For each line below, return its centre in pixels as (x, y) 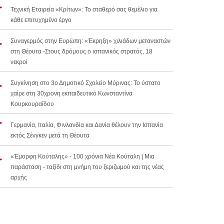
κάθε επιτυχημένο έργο (41, 20)
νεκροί (19, 62)
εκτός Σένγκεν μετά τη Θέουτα (50, 136)
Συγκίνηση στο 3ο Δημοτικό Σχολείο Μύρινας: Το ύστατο (85, 83)
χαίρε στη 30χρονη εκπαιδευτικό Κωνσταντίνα (71, 94)
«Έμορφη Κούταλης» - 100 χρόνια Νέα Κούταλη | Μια (82, 157)
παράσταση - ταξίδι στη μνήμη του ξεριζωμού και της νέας (87, 167)
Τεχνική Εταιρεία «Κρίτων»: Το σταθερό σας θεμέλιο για (84, 10)
